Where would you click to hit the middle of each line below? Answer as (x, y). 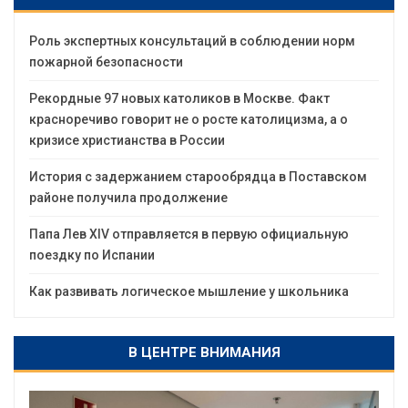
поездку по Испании (92, 255)
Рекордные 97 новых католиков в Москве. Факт (179, 99)
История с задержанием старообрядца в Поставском (198, 177)
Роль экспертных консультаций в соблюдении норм (192, 41)
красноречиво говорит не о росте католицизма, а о (189, 120)
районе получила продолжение (128, 198)
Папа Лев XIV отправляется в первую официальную (189, 235)
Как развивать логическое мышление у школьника (189, 292)
